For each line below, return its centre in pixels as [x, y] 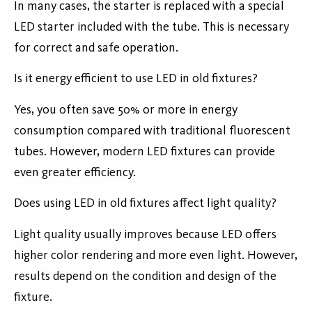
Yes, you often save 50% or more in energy [126, 110]
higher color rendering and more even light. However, [156, 256]
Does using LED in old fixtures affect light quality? [145, 204]
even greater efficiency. [75, 173]
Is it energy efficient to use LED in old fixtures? [136, 79]
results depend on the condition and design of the [145, 277]
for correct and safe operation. [96, 48]
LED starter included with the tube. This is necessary [151, 28]
